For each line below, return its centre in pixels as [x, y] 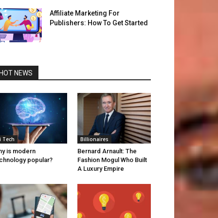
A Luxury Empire [100, 169]
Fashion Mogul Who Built [112, 160]
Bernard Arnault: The [107, 151]
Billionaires [94, 139]
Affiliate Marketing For [85, 13]
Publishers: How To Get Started [99, 23]
